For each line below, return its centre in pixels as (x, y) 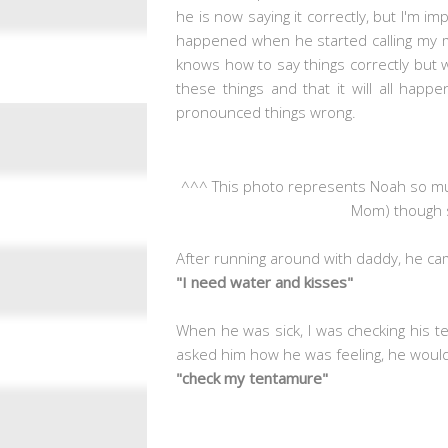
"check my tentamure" (254, 377)
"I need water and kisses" (264, 281)
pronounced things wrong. (270, 111)
